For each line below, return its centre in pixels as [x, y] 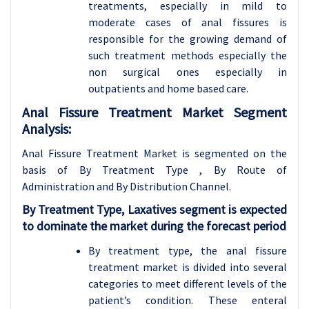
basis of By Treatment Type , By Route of [154, 169]
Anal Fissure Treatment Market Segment [154, 112]
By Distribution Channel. [173, 186]
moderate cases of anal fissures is [188, 22]
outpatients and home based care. [168, 88]
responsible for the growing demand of [188, 38]
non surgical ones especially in [188, 71]
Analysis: [47, 128]
